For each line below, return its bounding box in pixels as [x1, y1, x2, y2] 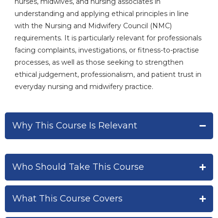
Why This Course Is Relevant [12, 120, 137, 131]
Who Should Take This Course [12, 162, 144, 173]
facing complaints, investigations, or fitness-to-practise [15, 46, 199, 55]
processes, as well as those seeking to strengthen [15, 58, 183, 67]
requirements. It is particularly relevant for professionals [15, 34, 201, 43]
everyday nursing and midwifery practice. [15, 82, 153, 91]
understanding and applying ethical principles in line [15, 9, 189, 18]
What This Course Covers [12, 193, 123, 204]
